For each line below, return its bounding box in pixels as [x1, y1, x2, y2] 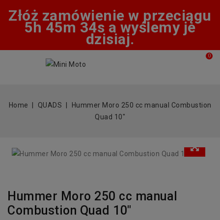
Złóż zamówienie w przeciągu [8, 7, 212, 24]
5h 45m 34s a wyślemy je [24, 19, 196, 36]
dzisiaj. [85, 30, 135, 48]
